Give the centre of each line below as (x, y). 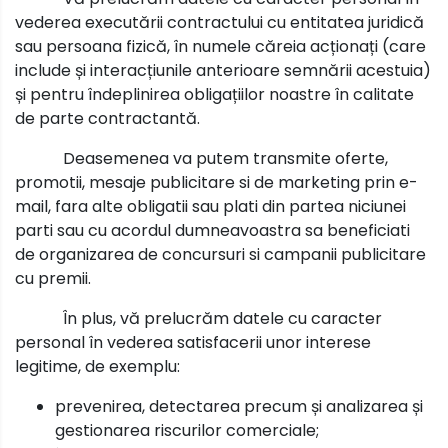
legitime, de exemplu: (97, 366)
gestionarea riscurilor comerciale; (187, 430)
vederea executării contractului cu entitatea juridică (219, 22)
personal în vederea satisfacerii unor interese (193, 342)
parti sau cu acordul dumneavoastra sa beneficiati (212, 230)
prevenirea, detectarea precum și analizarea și (239, 406)
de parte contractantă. (107, 118)
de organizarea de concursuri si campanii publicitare (220, 254)
